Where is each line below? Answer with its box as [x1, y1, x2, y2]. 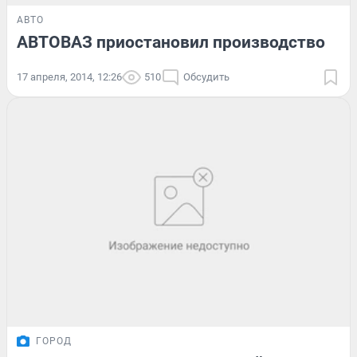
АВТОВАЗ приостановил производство [17, 33, 325, 53]
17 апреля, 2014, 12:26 [17, 71, 122, 84]
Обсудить [183, 71, 229, 84]
